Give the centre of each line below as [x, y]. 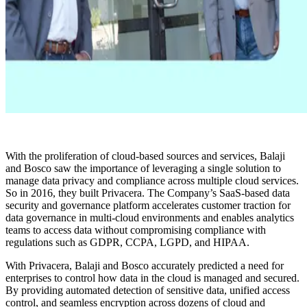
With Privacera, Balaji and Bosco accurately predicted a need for [145, 266]
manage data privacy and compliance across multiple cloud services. [152, 181]
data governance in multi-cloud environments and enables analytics [150, 218]
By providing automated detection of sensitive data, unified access [148, 291]
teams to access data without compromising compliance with [136, 230]
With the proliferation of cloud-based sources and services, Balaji [145, 156]
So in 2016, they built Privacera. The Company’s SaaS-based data [148, 193]
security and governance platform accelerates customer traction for [148, 206]
